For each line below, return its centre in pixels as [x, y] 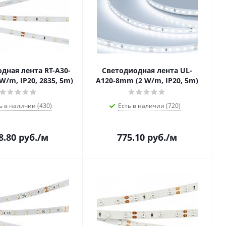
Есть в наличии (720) [149, 106]
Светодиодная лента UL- [147, 70]
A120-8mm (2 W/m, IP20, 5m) [147, 80]
